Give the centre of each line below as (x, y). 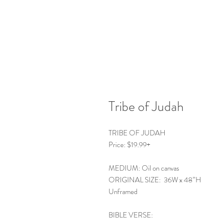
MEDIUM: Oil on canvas (144, 168)
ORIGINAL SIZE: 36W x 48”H (155, 180)
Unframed (123, 192)
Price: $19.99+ (130, 145)
